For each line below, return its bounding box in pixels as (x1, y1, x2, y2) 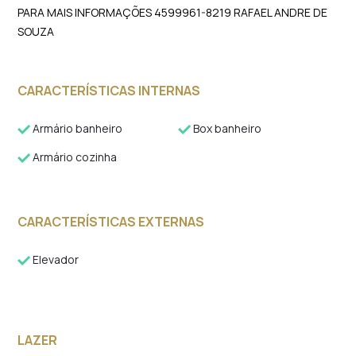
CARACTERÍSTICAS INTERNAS (17, 82, 201, 99)
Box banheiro (191, 121, 261, 136)
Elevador (30, 252, 79, 267)
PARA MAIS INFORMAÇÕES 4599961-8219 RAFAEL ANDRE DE (17, 5, 328, 20)
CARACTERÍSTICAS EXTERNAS (17, 213, 205, 230)
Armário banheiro (30, 121, 123, 136)
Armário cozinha (30, 149, 118, 164)
